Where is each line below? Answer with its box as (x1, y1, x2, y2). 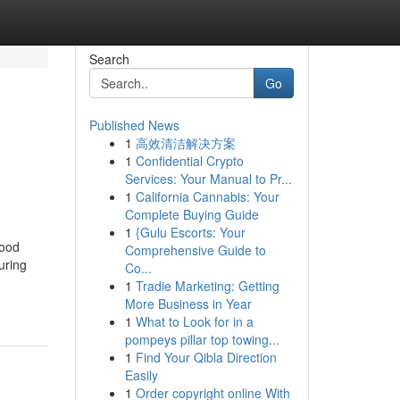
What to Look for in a (135, 312, 254, 330)
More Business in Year (124, 295, 252, 312)
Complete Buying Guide (124, 205, 259, 223)
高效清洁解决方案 (135, 134, 236, 152)
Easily (124, 366, 158, 384)
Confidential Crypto (135, 152, 244, 170)
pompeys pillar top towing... (124, 330, 279, 348)
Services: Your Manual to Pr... (124, 170, 292, 187)
